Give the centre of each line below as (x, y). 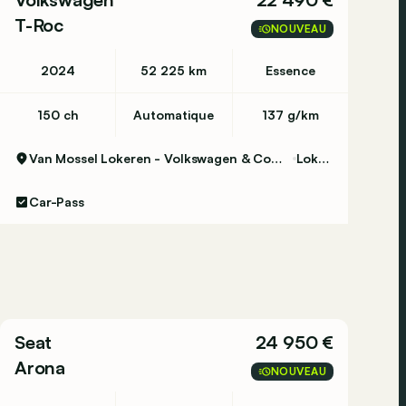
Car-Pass (57, 202)
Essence (290, 70)
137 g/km (290, 115)
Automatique (174, 115)
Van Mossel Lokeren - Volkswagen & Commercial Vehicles (276, 158)
